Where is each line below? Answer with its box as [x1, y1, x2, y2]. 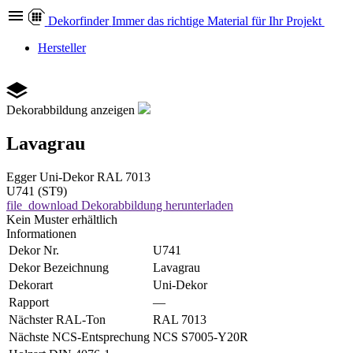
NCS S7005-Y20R [153, 329, 248, 344]
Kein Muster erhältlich [6, 212, 117, 226]
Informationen [6, 226, 76, 240]
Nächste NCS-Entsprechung [9, 329, 150, 344]
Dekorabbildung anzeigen [6, 103, 135, 117]
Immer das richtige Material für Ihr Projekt [111, 14, 321, 28]
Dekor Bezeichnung [9, 260, 109, 274]
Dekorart [9, 277, 53, 292]
